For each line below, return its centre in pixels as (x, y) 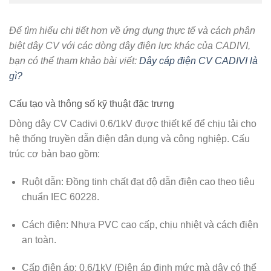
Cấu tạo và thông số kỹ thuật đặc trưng (92, 104)
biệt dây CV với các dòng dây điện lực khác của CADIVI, (130, 46)
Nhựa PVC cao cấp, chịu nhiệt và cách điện (163, 224)
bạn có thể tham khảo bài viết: (74, 61)
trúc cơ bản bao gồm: (54, 154)
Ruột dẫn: (42, 181)
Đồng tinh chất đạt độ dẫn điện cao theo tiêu (159, 181)
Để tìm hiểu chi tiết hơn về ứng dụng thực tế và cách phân (132, 31)
